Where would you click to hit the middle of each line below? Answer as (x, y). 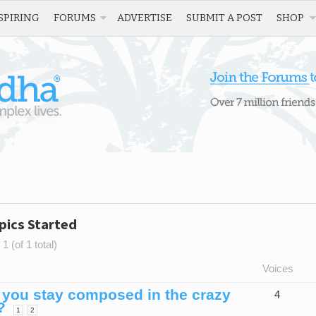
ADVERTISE (145, 18)
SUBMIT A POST (224, 18)
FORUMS (75, 18)
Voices (278, 268)
